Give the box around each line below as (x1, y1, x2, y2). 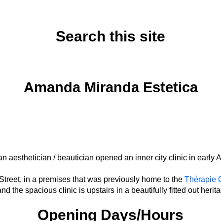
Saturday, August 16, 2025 (69, 60, 152, 68)
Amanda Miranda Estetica (23, 79, 198, 95)
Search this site (56, 28, 165, 44)
